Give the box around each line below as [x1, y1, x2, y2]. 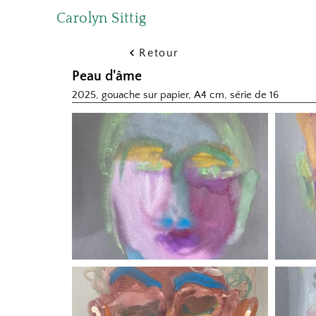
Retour [139, 47, 179, 59]
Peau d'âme [72, 68, 142, 84]
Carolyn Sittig [56, 11, 147, 26]
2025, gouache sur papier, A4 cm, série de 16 [72, 89, 279, 101]
